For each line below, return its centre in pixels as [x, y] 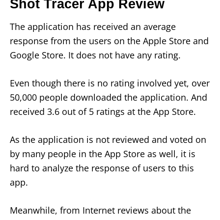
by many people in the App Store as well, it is [103, 154]
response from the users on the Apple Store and [109, 41]
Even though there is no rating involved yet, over [110, 83]
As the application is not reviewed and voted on [108, 140]
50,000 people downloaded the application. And [109, 97]
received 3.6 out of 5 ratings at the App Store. [103, 112]
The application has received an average [93, 27]
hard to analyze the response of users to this [102, 168]
